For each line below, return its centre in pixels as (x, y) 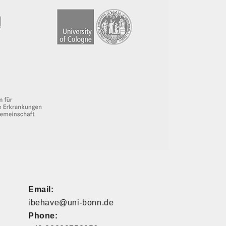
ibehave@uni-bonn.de (71, 202)
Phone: (43, 215)
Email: (41, 189)
